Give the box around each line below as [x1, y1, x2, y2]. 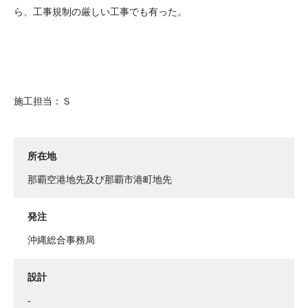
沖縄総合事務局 [27, 234, 95, 246]
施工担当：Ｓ [14, 96, 71, 107]
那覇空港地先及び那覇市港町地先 [27, 174, 172, 186]
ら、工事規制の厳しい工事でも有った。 [14, 6, 187, 18]
